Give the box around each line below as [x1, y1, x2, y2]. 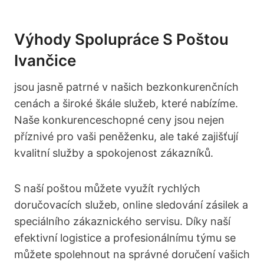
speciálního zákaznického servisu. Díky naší [14, 214, 230, 227]
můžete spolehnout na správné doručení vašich [14, 247, 250, 260]
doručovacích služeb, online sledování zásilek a [14, 198, 248, 211]
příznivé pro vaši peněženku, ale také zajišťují [14, 130, 238, 143]
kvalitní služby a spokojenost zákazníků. [14, 146, 213, 159]
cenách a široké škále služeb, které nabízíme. [14, 97, 238, 110]
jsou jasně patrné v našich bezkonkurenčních [14, 80, 239, 93]
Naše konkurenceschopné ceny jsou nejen [14, 113, 225, 126]
